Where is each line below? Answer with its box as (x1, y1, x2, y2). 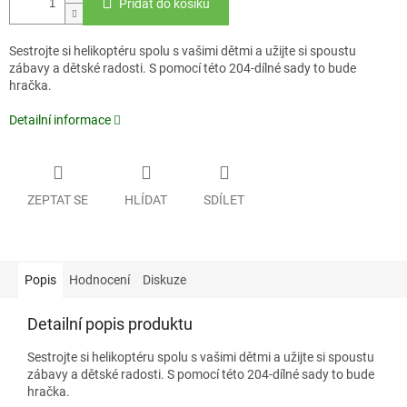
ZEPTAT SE (27, 192, 88, 207)
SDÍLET (203, 192, 244, 207)
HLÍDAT (124, 192, 167, 207)
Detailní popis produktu (27, 313, 193, 333)
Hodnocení (69, 272, 130, 287)
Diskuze (143, 272, 186, 287)
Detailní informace (9, 113, 111, 128)
